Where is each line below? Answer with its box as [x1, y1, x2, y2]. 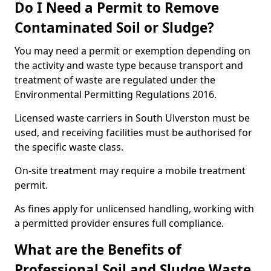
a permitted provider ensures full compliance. [15, 217, 224, 230]
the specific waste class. [15, 140, 123, 154]
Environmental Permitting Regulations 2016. [15, 88, 217, 101]
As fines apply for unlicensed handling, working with [15, 202, 254, 215]
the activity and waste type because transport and [15, 59, 243, 72]
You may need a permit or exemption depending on [15, 44, 250, 57]
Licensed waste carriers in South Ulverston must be [15, 111, 250, 125]
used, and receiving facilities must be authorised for [15, 126, 252, 139]
